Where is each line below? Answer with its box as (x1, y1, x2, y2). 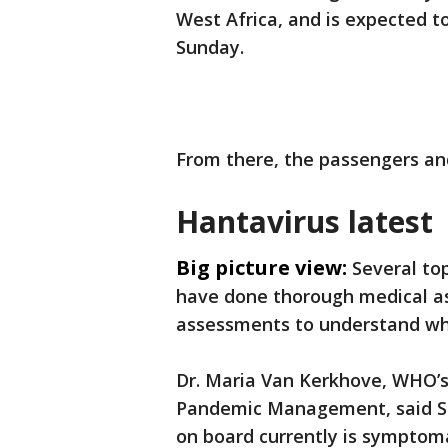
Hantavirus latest (176, 201, 433, 242)
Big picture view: (176, 254, 347, 281)
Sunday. (176, 35, 249, 59)
